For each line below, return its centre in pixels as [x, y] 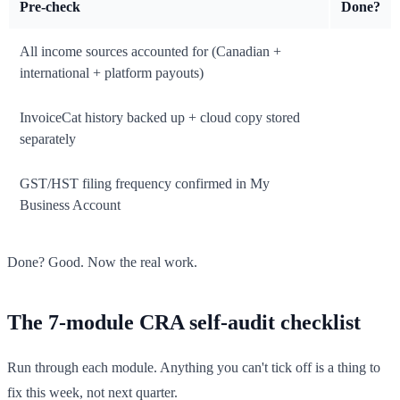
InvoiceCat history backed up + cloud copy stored [160, 118]
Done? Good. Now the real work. [102, 262]
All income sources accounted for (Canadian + [150, 52]
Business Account [70, 205]
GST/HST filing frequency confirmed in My [145, 184]
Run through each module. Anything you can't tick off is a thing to [194, 368]
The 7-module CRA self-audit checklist [184, 323]
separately [48, 139]
